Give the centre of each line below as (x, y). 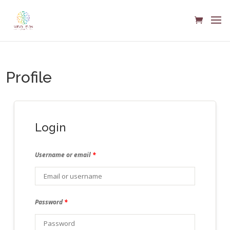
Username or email (64, 155)
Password (50, 202)
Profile (29, 77)
